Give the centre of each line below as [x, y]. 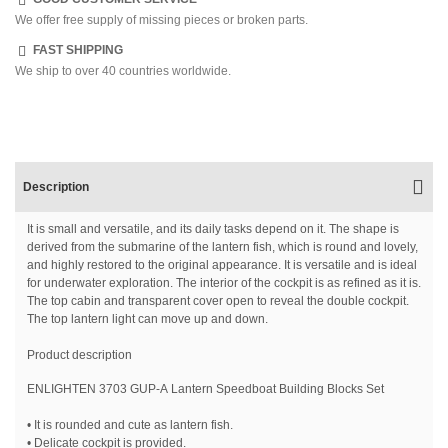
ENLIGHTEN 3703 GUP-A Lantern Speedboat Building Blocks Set [205, 388]
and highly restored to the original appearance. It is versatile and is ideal [222, 264]
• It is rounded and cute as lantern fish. [130, 424]
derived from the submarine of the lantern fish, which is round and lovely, [222, 246]
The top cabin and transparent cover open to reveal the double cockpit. [218, 300]
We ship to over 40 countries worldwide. [123, 70]
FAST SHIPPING [78, 49]
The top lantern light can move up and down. [147, 318]
